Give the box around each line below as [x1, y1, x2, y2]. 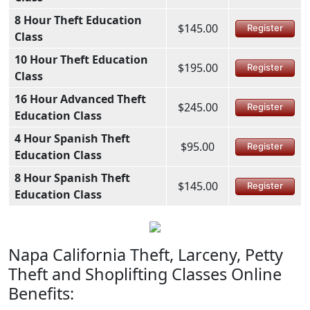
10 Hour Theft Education [15, 51, 148, 67]
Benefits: [8, 282, 74, 304]
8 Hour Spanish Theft [15, 170, 130, 185]
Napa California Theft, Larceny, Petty [8, 243, 283, 266]
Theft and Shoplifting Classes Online [8, 262, 282, 285]
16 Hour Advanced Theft [15, 91, 146, 107]
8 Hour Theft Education [15, 12, 142, 28]
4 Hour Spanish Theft [15, 130, 130, 146]
